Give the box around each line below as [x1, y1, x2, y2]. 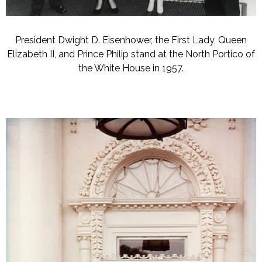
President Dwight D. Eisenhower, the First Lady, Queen [15, 34, 247, 46]
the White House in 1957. [78, 62, 184, 74]
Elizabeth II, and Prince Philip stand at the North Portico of [7, 48, 255, 60]
